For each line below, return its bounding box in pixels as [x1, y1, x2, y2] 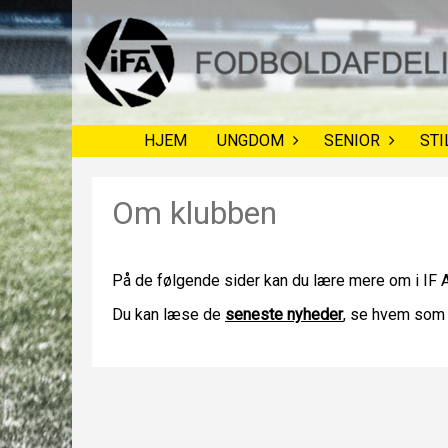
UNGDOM [216, 131, 284, 150]
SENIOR [323, 131, 380, 150]
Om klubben [112, 194, 277, 232]
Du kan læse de [112, 305, 225, 324]
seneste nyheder [225, 305, 343, 324]
